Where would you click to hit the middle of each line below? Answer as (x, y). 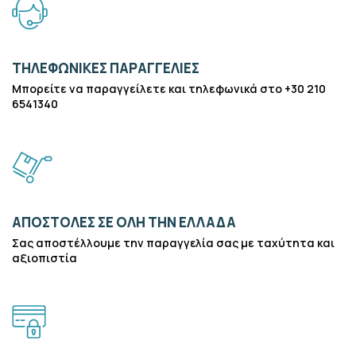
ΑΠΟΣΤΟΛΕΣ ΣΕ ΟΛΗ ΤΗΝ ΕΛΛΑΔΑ (124, 222)
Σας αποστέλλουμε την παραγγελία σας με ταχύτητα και (173, 243)
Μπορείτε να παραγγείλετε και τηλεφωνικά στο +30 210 (169, 89)
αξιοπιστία (44, 258)
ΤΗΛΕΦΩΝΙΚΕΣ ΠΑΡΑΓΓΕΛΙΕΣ (106, 68)
